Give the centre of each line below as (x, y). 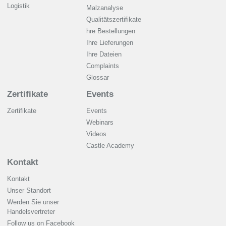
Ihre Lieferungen (110, 43)
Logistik (18, 6)
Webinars (100, 123)
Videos (96, 134)
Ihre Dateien (104, 54)
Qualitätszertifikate (114, 20)
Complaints (103, 66)
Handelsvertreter (31, 212)
